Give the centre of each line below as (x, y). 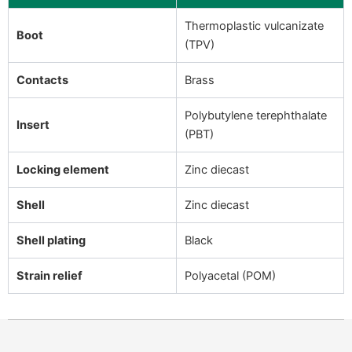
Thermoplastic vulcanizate (254, 26)
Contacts (42, 81)
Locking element (63, 170)
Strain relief (49, 276)
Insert (33, 125)
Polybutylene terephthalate (256, 116)
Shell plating (51, 241)
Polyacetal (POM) (230, 276)
